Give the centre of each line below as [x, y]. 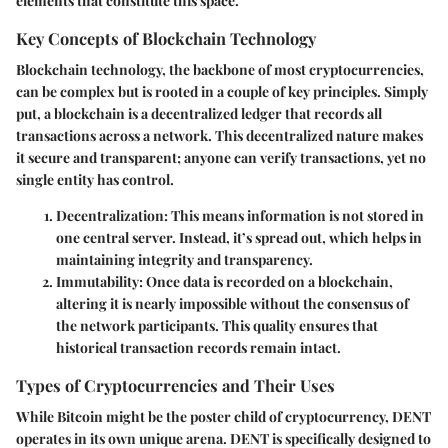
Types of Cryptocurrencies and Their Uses [175, 385]
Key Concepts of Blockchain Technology [166, 38]
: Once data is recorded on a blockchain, [266, 282]
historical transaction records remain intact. [198, 348]
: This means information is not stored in [294, 216]
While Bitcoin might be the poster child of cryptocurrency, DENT [223, 417]
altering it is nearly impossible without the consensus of [232, 304]
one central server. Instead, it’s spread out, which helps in [239, 238]
